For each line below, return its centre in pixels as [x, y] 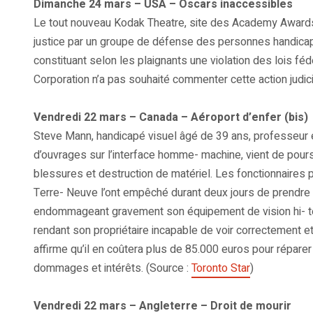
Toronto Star [221, 269]
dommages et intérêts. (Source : [112, 269]
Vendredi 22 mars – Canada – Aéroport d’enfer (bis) [171, 118]
